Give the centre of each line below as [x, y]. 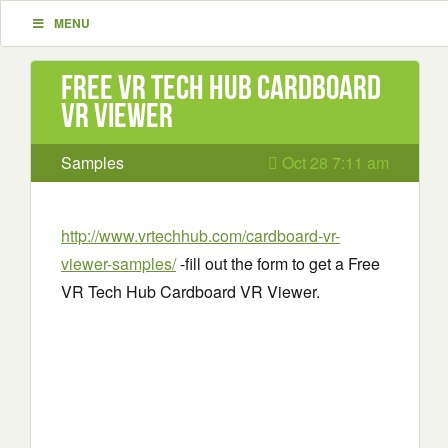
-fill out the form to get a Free [278, 263]
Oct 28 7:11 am [333, 162]
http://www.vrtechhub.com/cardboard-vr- [200, 235]
